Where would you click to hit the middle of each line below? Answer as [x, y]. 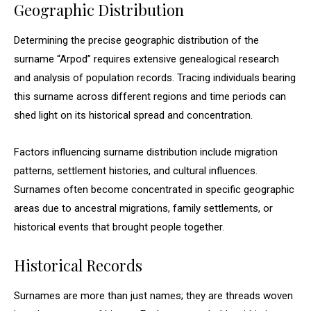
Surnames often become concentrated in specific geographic [154, 190]
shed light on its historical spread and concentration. [133, 115]
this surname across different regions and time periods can [150, 96]
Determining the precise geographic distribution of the [136, 40]
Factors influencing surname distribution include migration [146, 152]
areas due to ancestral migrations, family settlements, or [143, 208]
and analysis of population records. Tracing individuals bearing [155, 78]
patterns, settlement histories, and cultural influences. [136, 171]
